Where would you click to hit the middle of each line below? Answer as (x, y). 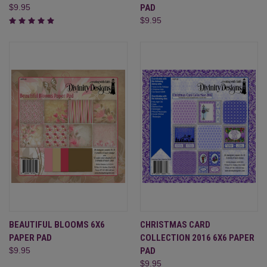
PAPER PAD (30, 237)
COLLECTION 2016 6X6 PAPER (197, 237)
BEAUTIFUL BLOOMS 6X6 (57, 224)
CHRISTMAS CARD (175, 224)
